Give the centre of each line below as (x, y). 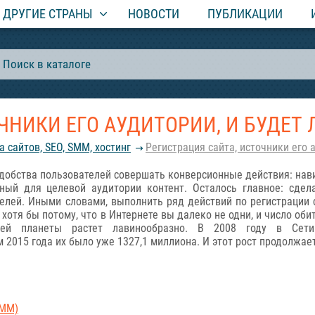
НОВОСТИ (154, 14)
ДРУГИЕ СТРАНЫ (48, 14)
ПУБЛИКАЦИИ (245, 14)
